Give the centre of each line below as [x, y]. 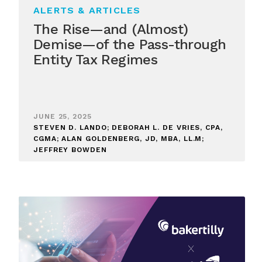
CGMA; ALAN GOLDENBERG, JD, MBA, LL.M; [119, 138]
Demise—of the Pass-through [130, 44]
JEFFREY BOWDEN [70, 149]
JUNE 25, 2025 [63, 116]
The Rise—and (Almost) [111, 29]
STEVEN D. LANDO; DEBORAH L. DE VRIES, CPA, [128, 127]
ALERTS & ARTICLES [87, 10]
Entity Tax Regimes [96, 59]
